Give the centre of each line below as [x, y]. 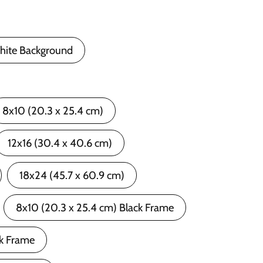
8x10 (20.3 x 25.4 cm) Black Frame [95, 208]
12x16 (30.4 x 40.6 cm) [60, 143]
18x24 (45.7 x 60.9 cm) [72, 175]
